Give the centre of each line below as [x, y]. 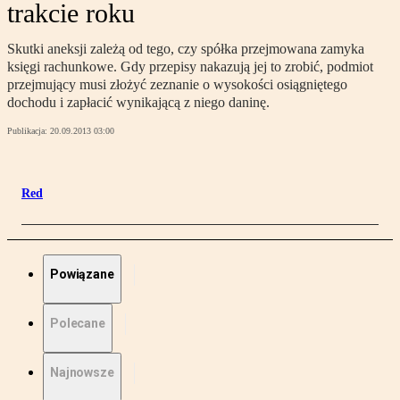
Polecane [78, 324]
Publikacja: [29, 131]
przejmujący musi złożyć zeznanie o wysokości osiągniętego [177, 85]
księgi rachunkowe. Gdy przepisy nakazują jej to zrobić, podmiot [190, 67]
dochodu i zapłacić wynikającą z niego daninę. [138, 103]
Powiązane [82, 275]
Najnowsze [82, 373]
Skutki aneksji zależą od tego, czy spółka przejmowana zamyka [186, 49]
